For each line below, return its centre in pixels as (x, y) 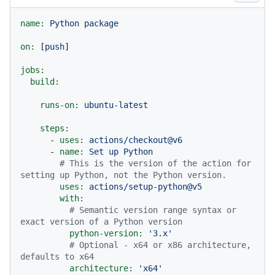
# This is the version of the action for (155, 164)
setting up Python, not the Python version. (123, 175)
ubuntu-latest (116, 105)
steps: (55, 129)
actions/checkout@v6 (136, 140)
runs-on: (60, 105)
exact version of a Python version (101, 222)
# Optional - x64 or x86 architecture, (160, 245)
